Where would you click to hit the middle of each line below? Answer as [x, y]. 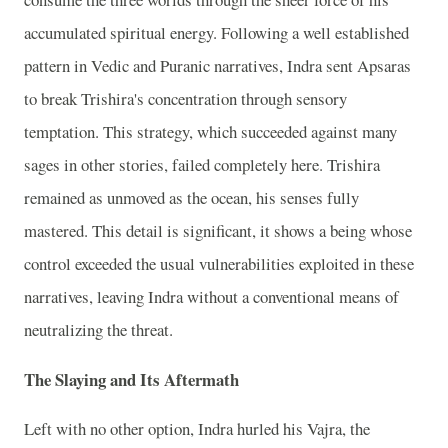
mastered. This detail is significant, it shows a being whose [218, 230]
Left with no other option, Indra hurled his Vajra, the [197, 429]
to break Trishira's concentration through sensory [185, 98]
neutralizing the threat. [98, 329]
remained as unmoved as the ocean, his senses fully [191, 197]
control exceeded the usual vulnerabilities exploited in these [219, 263]
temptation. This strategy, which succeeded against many [210, 131]
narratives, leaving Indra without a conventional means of [211, 296]
